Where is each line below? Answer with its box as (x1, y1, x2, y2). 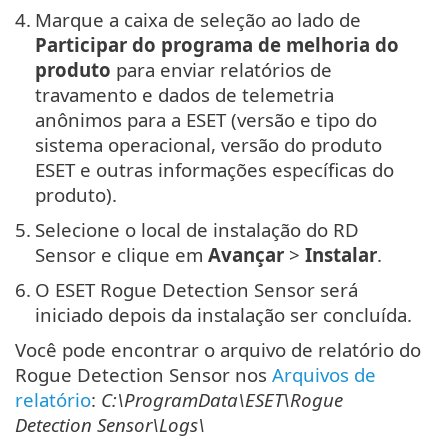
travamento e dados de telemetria (35, 82, 334, 108)
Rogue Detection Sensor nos (15, 362, 272, 388)
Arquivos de (272, 362, 376, 388)
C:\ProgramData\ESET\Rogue (101, 387, 343, 413)
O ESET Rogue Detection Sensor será (35, 277, 358, 303)
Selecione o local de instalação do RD (35, 217, 359, 243)
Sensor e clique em (35, 242, 208, 268)
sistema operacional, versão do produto (35, 132, 382, 158)
